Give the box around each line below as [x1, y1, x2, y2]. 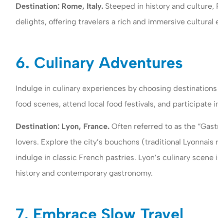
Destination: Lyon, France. [16, 122, 109, 131]
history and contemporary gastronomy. [16, 168, 153, 178]
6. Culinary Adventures [16, 53, 183, 72]
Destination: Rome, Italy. [16, 1, 103, 11]
